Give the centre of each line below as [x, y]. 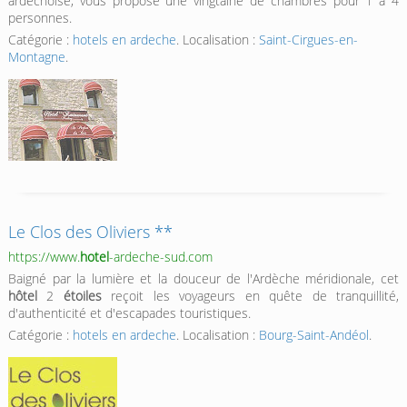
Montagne [36, 57]
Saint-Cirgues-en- [308, 40]
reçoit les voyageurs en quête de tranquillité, [250, 295]
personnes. [40, 18]
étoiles [82, 295]
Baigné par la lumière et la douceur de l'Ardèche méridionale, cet [203, 278]
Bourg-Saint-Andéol [313, 334]
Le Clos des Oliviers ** [90, 232]
